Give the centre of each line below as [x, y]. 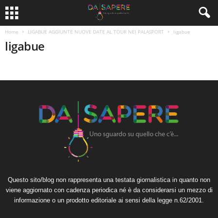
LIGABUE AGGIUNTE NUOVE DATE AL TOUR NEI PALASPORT [96, 32]
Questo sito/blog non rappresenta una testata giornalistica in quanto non [109, 180]
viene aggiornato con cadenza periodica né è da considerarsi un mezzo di [109, 190]
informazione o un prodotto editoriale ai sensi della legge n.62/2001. [109, 200]
